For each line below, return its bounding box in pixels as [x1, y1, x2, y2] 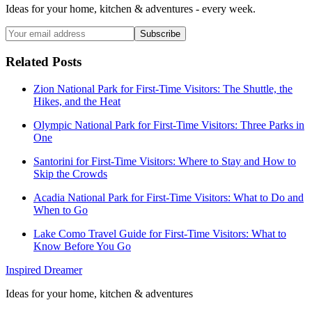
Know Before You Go [33, 240, 131, 252]
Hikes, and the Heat [33, 95, 120, 107]
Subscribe [140, 29, 180, 40]
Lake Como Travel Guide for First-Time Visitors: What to [33, 227, 286, 240]
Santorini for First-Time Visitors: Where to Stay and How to [33, 155, 296, 167]
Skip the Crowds [33, 167, 107, 180]
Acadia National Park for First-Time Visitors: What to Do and [33, 191, 304, 203]
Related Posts [6, 54, 81, 69]
